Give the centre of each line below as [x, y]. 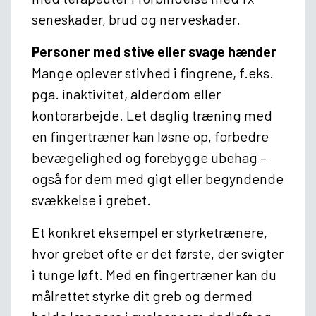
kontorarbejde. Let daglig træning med [152, 115]
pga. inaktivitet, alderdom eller [126, 93]
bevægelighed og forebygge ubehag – [149, 157]
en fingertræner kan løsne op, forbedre [150, 136]
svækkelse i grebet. [91, 199]
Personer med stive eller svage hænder [154, 51]
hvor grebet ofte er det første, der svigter [158, 253]
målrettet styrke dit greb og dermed [142, 295]
